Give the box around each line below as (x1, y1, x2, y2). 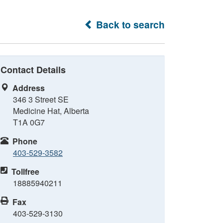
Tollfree (11, 166, 39, 177)
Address (12, 82, 45, 94)
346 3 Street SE (13, 94, 69, 105)
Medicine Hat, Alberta (13, 105, 89, 116)
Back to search (94, 17, 165, 31)
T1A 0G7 (13, 116, 45, 128)
